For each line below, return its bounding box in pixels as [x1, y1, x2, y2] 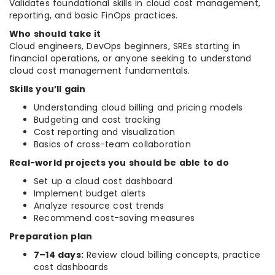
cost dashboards [34, 261, 108, 274]
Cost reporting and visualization [34, 126, 176, 139]
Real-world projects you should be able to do [9, 157, 229, 169]
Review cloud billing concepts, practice [83, 249, 260, 261]
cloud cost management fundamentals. [9, 64, 190, 77]
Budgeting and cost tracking [34, 114, 161, 126]
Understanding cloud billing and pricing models [34, 101, 243, 114]
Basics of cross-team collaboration [34, 138, 191, 151]
